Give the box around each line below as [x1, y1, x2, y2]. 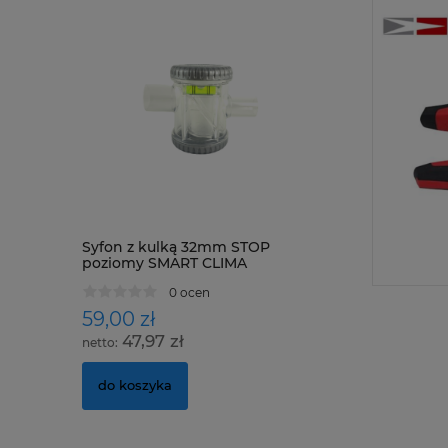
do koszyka [98, 377, 172, 394]
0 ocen [169, 284, 210, 300]
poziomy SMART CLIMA [82, 254, 247, 272]
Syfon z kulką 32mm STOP [82, 238, 270, 256]
